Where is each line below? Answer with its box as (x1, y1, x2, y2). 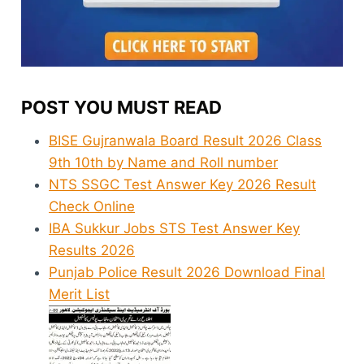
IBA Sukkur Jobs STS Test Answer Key (49, 219, 300, 236)
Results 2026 (49, 241, 135, 258)
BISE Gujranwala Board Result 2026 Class (49, 132, 322, 149)
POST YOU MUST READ (21, 96, 222, 118)
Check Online (49, 197, 135, 214)
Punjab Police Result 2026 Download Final (49, 263, 325, 280)
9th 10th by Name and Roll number (49, 154, 278, 171)
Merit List (49, 285, 110, 302)
